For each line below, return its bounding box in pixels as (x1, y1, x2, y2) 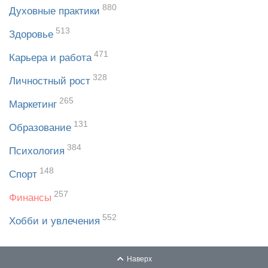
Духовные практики (9, 5, 100, 17)
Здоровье (9, 28, 53, 40)
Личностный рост (9, 75, 90, 87)
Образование (9, 121, 71, 133)
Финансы (9, 191, 51, 203)
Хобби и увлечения (9, 215, 100, 227)
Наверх (124, 254, 152, 263)
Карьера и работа (9, 51, 92, 63)
